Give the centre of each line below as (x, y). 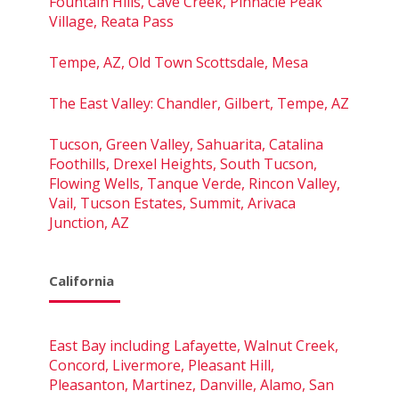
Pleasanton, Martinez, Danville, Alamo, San (191, 384)
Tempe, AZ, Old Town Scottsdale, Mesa (179, 62)
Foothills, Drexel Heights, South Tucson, (183, 163)
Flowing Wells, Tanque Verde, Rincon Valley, (195, 183)
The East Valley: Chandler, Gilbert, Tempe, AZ (199, 103)
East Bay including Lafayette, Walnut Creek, (194, 345)
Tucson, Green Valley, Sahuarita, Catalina (186, 144)
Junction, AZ (89, 222)
